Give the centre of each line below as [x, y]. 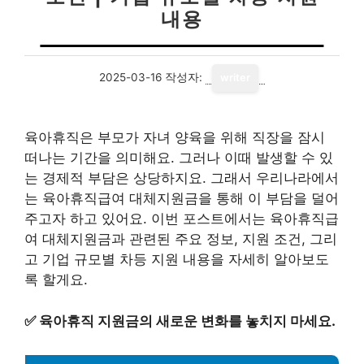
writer [235, 78]
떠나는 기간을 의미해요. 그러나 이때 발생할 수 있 [179, 158]
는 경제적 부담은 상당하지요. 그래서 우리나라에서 [182, 178]
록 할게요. [56, 279]
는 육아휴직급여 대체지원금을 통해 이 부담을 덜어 [182, 198]
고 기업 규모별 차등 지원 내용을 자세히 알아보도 [177, 259]
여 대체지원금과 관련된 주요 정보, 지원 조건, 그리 [181, 239]
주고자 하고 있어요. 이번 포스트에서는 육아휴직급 [182, 219]
